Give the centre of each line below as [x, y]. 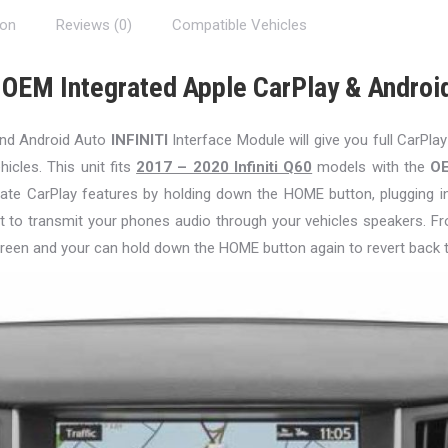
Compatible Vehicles [240, 25]
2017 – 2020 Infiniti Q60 [224, 167]
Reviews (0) [94, 25]
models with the [371, 167]
